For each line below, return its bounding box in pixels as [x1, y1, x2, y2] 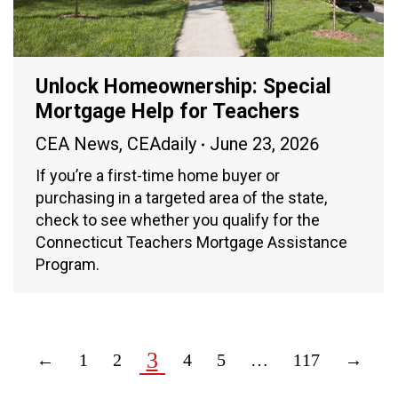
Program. [36, 255, 99, 275]
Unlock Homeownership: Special [36, 75, 331, 99]
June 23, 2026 [210, 133, 319, 155]
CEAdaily [127, 133, 196, 155]
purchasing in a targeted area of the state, [36, 188, 327, 208]
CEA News [36, 133, 119, 155]
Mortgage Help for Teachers [36, 99, 299, 124]
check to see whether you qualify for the [36, 211, 320, 230]
